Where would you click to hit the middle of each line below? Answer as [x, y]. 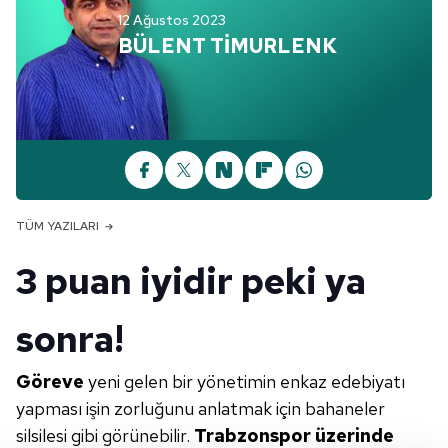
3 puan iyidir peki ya [191, 281]
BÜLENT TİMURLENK [227, 46]
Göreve [52, 381]
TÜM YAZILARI [57, 226]
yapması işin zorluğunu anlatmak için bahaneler [200, 408]
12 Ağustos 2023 [172, 20]
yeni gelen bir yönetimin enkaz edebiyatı [246, 381]
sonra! [70, 339]
